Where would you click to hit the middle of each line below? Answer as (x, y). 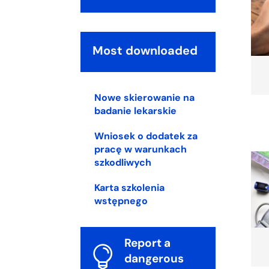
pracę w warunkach (141, 149)
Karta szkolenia (130, 187)
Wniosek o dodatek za (146, 136)
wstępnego (121, 201)
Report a (147, 243)
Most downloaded (145, 50)
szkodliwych (123, 162)
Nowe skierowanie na (145, 97)
